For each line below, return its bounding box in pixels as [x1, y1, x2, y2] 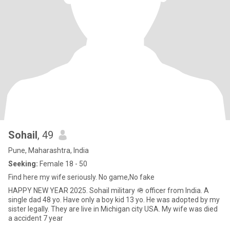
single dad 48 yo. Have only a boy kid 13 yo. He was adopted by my [8, 196, 220, 204]
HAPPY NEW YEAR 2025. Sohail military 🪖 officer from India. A [8, 186, 204, 195]
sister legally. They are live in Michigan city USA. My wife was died [8, 205, 81, 213]
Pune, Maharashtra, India [8, 146, 89, 155]
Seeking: [8, 160, 38, 168]
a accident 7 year [8, 214, 63, 222]
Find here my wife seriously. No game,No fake [8, 173, 155, 181]
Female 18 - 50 [38, 160, 87, 168]
